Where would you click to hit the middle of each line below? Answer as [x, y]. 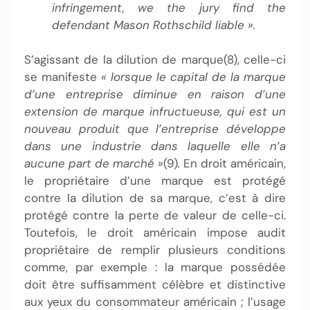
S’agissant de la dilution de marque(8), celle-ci [155, 60]
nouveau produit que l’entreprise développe [155, 129]
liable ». [234, 25]
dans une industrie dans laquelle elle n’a [155, 146]
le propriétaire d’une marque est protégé [155, 181]
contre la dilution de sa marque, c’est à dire [155, 198]
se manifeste [63, 77]
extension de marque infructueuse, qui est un [155, 112]
